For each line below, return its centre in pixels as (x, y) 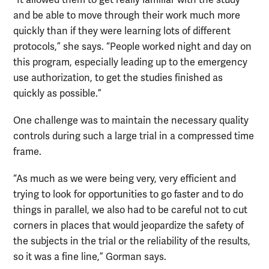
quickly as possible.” (57, 94)
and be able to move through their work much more (127, 16)
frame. (27, 152)
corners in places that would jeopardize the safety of (128, 226)
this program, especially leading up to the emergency (130, 63)
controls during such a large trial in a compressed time (134, 137)
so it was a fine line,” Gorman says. (90, 257)
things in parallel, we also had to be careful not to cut (130, 210)
